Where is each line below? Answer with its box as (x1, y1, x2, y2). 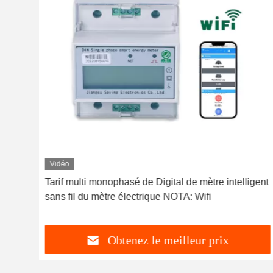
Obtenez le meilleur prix (108, 233, 230, 247)
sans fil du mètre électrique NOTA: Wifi (44, 191, 211, 202)
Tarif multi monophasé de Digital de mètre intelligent (44, 177, 269, 187)
